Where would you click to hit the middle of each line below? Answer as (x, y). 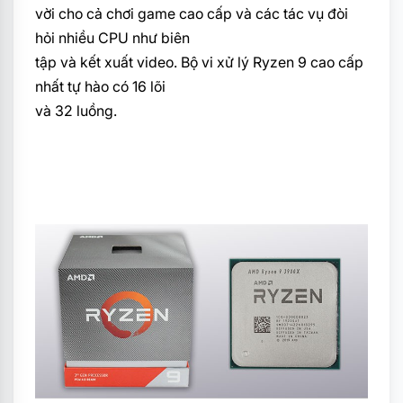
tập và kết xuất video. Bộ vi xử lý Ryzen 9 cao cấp (199, 63)
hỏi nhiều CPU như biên (112, 38)
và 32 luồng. (76, 111)
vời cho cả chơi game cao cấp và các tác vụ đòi (192, 14)
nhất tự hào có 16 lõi (100, 87)
